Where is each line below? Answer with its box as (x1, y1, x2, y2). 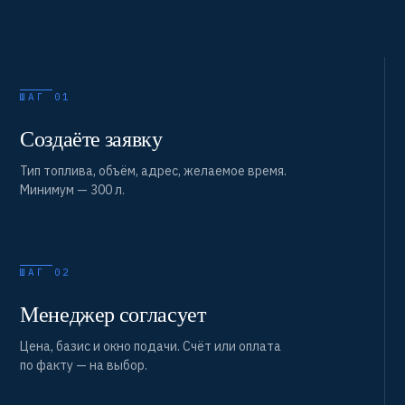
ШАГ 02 (20, 266, 71, 278)
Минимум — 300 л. (20, 182, 125, 198)
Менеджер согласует (20, 301, 206, 327)
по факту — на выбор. (20, 357, 147, 373)
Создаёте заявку (20, 126, 163, 152)
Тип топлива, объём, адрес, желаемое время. (20, 163, 287, 179)
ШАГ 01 (20, 90, 71, 103)
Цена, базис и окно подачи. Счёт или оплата (20, 338, 281, 354)
